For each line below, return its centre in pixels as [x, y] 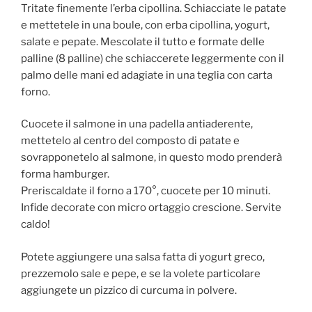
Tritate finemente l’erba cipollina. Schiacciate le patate [154, 8]
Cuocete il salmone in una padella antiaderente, [137, 124]
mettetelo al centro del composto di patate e [130, 141]
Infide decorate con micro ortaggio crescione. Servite [151, 208]
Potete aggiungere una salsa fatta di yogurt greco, [143, 257]
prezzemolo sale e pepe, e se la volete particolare [141, 273]
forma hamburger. [65, 174]
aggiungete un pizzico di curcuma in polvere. [129, 290]
